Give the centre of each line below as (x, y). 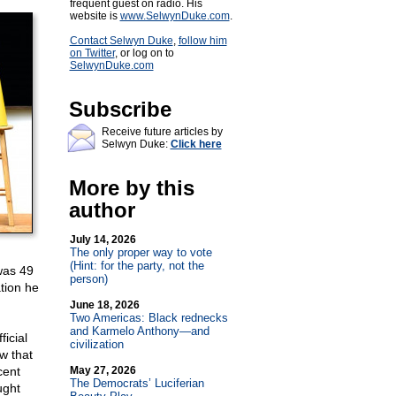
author (102, 210)
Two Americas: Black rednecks (148, 318)
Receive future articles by (162, 132)
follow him (202, 41)
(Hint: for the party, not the (137, 266)
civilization (96, 344)
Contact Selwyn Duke (121, 41)
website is (95, 16)
